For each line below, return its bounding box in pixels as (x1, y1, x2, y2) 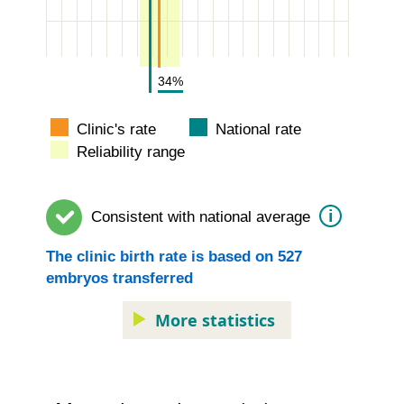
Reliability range (72, 142, 185, 161)
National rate (211, 120, 301, 138)
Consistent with (91, 207, 195, 225)
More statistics (155, 308, 275, 331)
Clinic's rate (72, 120, 156, 138)
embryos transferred (46, 269, 193, 287)
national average (195, 207, 315, 225)
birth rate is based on (115, 247, 278, 265)
